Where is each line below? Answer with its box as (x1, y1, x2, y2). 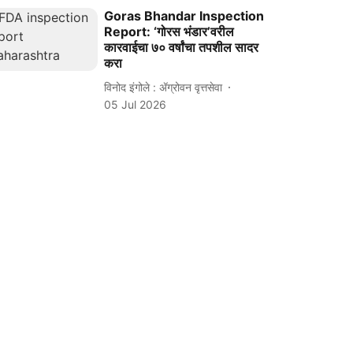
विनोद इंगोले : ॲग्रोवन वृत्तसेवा (104, 80, 223, 94)
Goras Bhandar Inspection (104, 8, 265, 24)
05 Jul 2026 (104, 98, 167, 111)
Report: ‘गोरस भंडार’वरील (104, 24, 235, 39)
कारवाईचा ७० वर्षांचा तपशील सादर (104, 39, 259, 55)
